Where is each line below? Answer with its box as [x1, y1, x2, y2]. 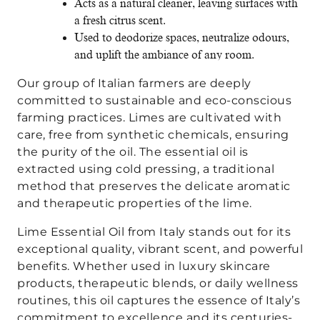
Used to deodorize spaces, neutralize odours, [74, 31, 289, 45]
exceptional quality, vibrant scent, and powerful [17, 242, 303, 256]
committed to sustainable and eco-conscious [17, 94, 291, 108]
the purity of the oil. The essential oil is [17, 145, 249, 159]
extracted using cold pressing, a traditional [17, 162, 274, 176]
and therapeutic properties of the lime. [17, 196, 252, 211]
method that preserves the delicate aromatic [17, 179, 291, 194]
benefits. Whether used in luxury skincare [17, 259, 271, 274]
